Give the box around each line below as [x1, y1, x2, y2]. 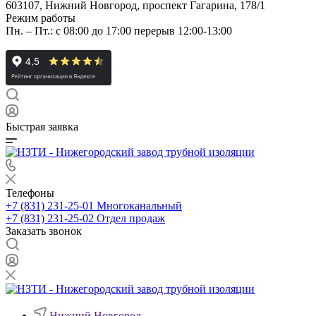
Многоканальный [97, 200, 182, 212]
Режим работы [6, 12, 75, 24]
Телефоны [6, 187, 54, 199]
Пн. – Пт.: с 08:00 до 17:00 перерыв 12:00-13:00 [6, 25, 232, 37]
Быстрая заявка [6, 121, 78, 133]
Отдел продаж [97, 212, 165, 224]
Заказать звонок [6, 225, 82, 237]
